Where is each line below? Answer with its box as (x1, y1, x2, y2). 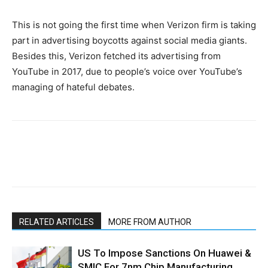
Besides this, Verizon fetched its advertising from (12, 50, 221, 62)
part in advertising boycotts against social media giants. (12, 35, 247, 46)
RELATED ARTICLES (19, 217, 94, 227)
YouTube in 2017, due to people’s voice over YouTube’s (12, 66, 242, 77)
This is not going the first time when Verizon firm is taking (12, 19, 256, 31)
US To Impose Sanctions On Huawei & (78, 247, 251, 259)
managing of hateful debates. (12, 81, 135, 93)
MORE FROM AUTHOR (108, 217, 191, 227)
